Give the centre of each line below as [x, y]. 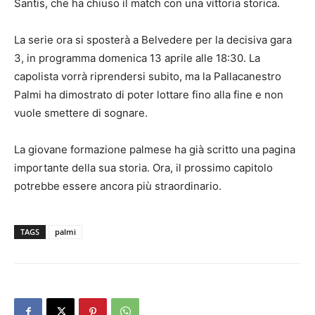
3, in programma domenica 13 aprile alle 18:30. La [137, 58]
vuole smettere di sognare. [81, 112]
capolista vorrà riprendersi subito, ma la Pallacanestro [148, 76]
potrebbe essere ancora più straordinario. [118, 186]
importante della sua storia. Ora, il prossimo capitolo [143, 167]
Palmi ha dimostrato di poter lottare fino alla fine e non [149, 94]
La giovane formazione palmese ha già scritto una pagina [155, 149]
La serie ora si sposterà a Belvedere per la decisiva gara [153, 39]
